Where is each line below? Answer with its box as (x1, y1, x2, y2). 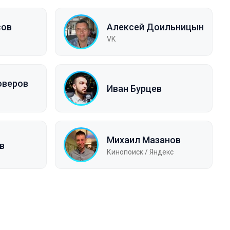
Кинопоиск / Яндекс (107, 147, 174, 156)
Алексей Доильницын (107, 21, 204, 32)
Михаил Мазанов (107, 134, 181, 145)
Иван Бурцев (107, 83, 162, 94)
